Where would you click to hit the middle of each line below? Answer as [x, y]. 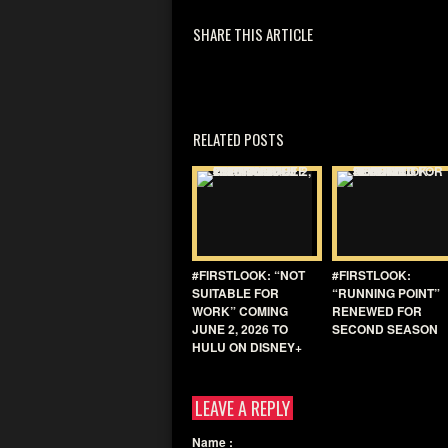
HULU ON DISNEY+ [247, 347]
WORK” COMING [240, 311]
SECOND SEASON [385, 329]
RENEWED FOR [377, 311]
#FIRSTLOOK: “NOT [248, 275]
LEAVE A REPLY [242, 408]
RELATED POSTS [238, 139]
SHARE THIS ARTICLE [253, 34]
